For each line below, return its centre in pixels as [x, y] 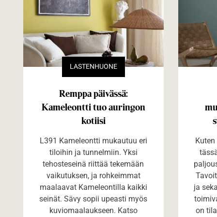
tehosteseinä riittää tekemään [93, 164]
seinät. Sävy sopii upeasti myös [93, 199]
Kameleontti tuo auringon [93, 107]
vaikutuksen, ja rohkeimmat [93, 175]
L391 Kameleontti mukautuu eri [93, 140]
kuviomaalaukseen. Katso [93, 210]
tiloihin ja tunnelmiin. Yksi [93, 152]
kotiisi [93, 120]
